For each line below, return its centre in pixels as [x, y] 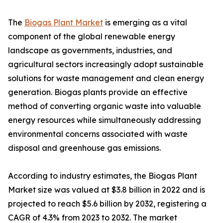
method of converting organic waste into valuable [105, 106]
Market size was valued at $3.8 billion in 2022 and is [107, 190]
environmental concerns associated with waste [98, 134]
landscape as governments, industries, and [90, 51]
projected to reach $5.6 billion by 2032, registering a [107, 204]
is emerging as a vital [145, 23]
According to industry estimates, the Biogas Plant [103, 176]
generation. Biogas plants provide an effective [98, 92]
